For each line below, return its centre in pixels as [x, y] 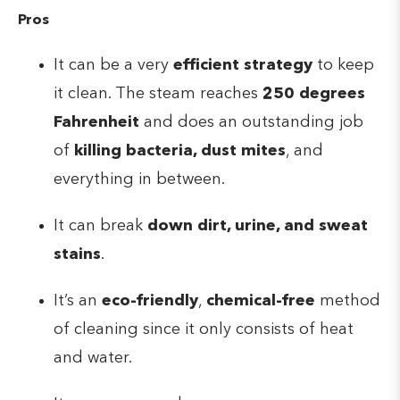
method [348, 301]
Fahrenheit [96, 123]
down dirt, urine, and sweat [258, 226]
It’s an [78, 301]
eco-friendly [150, 301]
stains [77, 255]
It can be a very [113, 66]
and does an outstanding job [251, 123]
